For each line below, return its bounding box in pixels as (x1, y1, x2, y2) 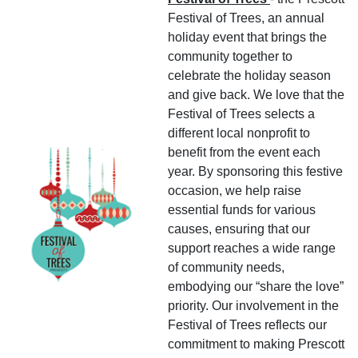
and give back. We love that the (168, 87, 344, 101)
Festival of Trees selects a (168, 106, 315, 121)
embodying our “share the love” (168, 279, 344, 293)
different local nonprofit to (168, 125, 310, 140)
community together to (168, 49, 292, 63)
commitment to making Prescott (168, 336, 344, 351)
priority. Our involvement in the (168, 298, 339, 312)
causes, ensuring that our (168, 221, 310, 236)
